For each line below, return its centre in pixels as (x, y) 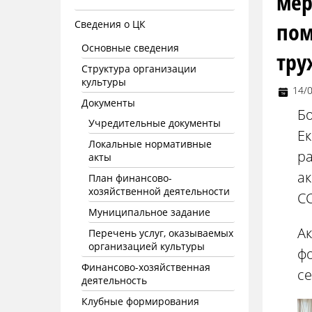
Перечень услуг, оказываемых (161, 233)
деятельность (114, 280)
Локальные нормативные (150, 144)
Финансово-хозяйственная (146, 267)
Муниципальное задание (149, 212)
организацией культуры (147, 246)
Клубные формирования (140, 301)
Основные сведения (130, 48)
